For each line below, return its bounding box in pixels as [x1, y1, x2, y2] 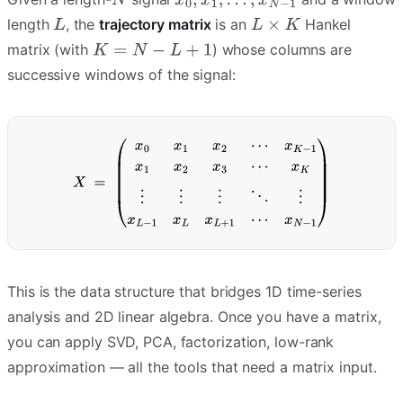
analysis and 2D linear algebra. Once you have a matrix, [7, 308, 381, 327]
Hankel [300, 15, 352, 34]
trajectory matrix [99, 15, 211, 34]
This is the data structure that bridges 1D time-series [7, 282, 362, 301]
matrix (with [7, 40, 93, 59]
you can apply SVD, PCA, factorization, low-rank [7, 333, 335, 352]
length [7, 15, 54, 34]
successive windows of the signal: [7, 66, 236, 85]
